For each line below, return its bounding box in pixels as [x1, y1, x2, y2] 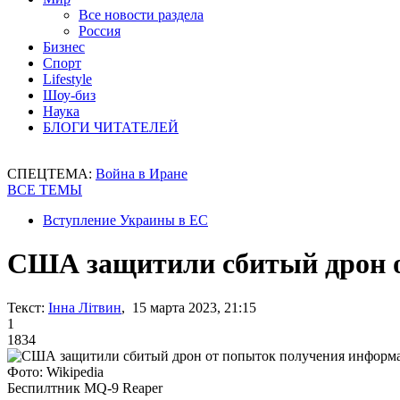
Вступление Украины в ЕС [43, 212, 208, 228]
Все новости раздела [79, 7, 204, 22]
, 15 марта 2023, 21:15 [121, 299, 256, 315]
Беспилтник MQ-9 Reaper [7, 379, 162, 396]
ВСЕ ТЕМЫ [7, 182, 82, 197]
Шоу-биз [43, 87, 96, 103]
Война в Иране [96, 166, 187, 181]
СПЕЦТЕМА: [7, 166, 96, 181]
